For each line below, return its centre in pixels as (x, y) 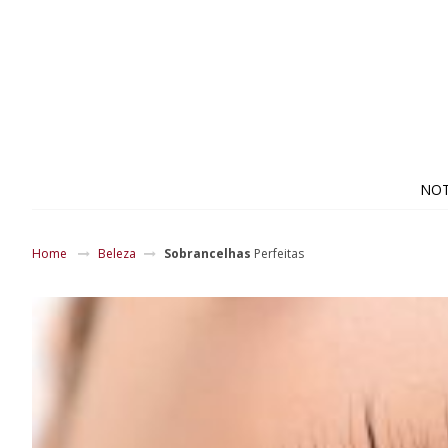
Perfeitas (277, 253)
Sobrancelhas (207, 253)
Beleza (117, 253)
